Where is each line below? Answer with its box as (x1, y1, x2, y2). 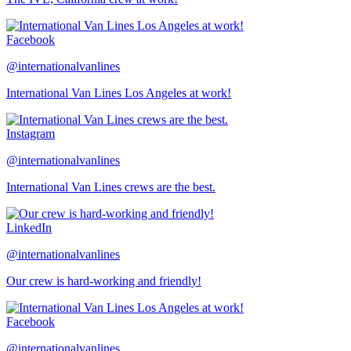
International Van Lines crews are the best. (6, 179, 215, 194)
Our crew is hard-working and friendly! (6, 273, 201, 288)
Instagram (6, 126, 55, 140)
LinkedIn (6, 220, 52, 234)
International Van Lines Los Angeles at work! (6, 85, 231, 100)
